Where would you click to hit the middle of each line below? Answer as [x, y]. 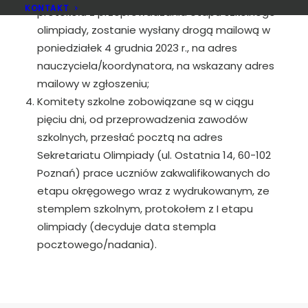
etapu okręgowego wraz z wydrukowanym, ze [153, 191]
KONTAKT [47, 8]
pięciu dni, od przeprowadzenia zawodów [142, 119]
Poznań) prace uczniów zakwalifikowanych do [154, 173]
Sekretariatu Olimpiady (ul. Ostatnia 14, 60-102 [154, 155]
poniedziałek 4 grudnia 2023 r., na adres [137, 48]
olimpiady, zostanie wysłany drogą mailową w [154, 30]
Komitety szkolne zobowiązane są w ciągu [145, 101]
